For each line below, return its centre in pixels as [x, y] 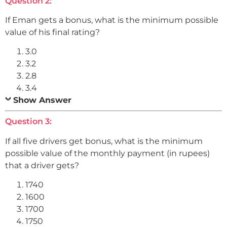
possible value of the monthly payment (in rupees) [107, 153]
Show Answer [42, 100]
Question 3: [28, 122]
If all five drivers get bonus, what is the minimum [104, 141]
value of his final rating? [52, 32]
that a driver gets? [42, 165]
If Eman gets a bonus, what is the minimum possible [112, 20]
